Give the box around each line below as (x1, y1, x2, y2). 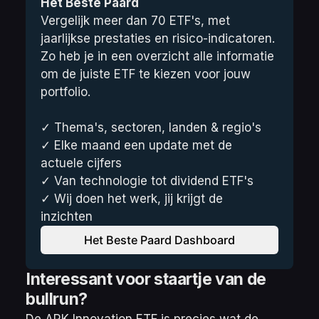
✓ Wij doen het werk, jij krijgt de (41, 191, 224, 206)
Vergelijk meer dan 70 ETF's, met (41, 13, 231, 28)
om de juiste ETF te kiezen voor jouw (41, 66, 251, 81)
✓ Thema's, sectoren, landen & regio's (41, 120, 262, 135)
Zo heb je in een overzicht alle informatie (41, 48, 275, 63)
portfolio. (41, 84, 95, 99)
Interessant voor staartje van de (26, 269, 266, 290)
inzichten (41, 209, 93, 224)
